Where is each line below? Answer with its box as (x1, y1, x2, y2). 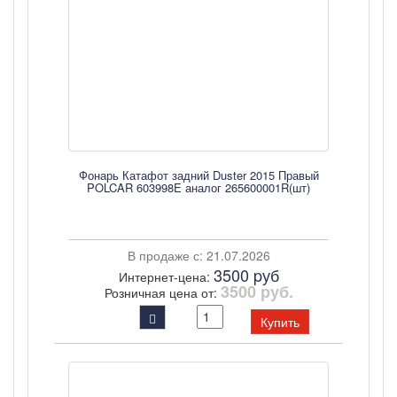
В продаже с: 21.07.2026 (127, 246, 270, 264)
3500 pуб (213, 263, 279, 286)
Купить (261, 313, 300, 331)
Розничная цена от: (104, 284, 221, 301)
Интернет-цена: (118, 268, 214, 285)
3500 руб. (220, 280, 293, 303)
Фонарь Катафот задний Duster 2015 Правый (78, 167, 319, 183)
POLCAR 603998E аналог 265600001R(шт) (87, 179, 310, 196)
